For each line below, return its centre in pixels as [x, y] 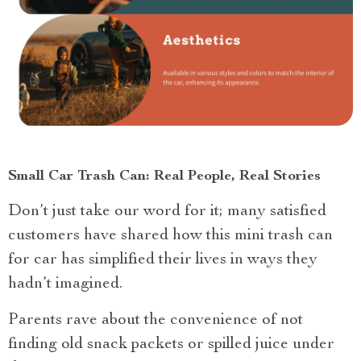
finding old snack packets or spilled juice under [171, 344]
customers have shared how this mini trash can [170, 236]
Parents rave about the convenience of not [156, 320]
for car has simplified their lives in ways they [163, 260]
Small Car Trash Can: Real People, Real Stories [164, 176]
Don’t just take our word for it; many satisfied [167, 212]
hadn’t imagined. [65, 284]
